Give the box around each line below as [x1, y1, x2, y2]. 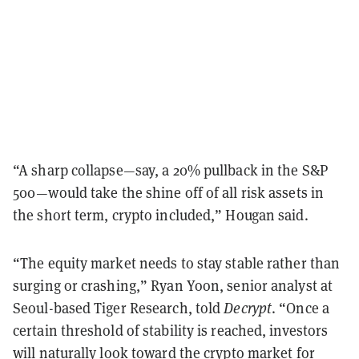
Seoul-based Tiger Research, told [13, 298, 224, 317]
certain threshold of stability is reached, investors [13, 321, 329, 340]
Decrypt [224, 298, 272, 317]
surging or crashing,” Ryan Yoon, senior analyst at [13, 276, 333, 295]
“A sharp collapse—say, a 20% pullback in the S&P [13, 160, 328, 179]
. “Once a [272, 298, 329, 317]
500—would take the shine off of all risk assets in [13, 183, 325, 202]
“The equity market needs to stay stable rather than [13, 253, 341, 272]
